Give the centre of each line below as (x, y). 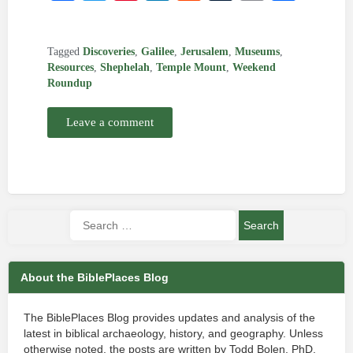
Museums (257, 52)
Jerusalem (204, 52)
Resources (71, 67)
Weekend (254, 67)
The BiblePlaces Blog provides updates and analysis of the (169, 318)
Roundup (70, 83)
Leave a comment (110, 122)
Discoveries (109, 52)
